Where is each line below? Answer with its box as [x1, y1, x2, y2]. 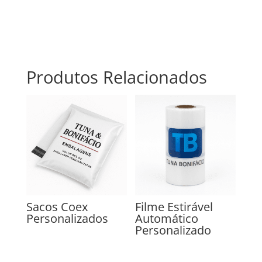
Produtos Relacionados [26, 65, 207, 89]
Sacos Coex [26, 199, 88, 215]
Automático [135, 211, 199, 227]
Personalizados [26, 211, 108, 227]
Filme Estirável [135, 199, 213, 215]
